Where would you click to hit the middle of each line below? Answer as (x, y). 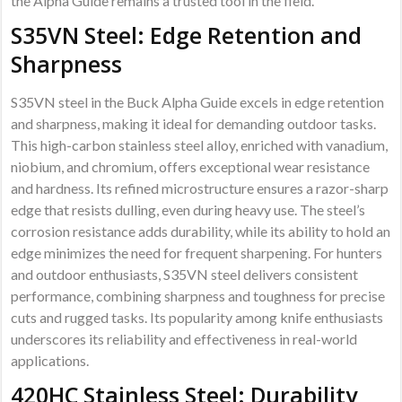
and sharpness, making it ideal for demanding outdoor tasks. (194, 124)
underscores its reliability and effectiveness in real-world (184, 339)
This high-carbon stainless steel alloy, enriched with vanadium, (200, 145)
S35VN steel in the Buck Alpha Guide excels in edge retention (198, 102)
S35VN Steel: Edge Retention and (187, 35)
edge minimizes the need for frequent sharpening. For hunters (197, 253)
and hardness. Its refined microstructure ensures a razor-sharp (200, 188)
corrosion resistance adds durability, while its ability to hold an (201, 232)
